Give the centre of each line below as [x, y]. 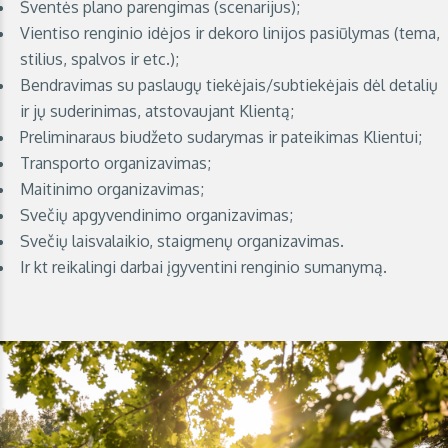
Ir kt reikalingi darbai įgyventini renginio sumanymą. [203, 267]
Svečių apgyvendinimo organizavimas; [156, 215]
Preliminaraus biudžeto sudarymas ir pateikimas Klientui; [221, 137]
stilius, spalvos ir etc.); [99, 59]
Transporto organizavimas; [115, 163]
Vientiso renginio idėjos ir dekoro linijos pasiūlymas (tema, [230, 33]
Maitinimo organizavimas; [112, 189]
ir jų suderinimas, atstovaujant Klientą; [157, 111]
